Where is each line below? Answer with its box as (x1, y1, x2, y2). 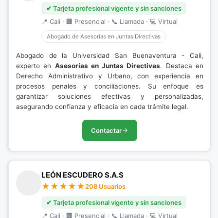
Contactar (91, 127, 122, 134)
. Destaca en (160, 62, 204, 70)
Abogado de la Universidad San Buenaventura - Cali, (16, 52, 203, 59)
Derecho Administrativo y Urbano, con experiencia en (16, 72, 203, 80)
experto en (16, 62, 55, 70)
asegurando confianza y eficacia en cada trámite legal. (16, 103, 188, 110)
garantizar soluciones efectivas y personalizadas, (16, 92, 203, 100)
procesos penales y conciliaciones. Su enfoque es (16, 82, 203, 90)
